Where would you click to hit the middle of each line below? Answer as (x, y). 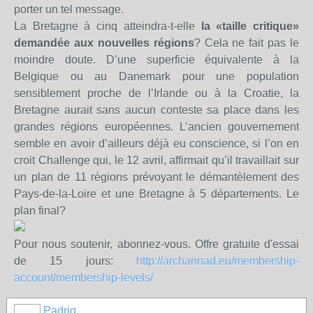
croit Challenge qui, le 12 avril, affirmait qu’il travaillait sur (156, 160)
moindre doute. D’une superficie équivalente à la (156, 60)
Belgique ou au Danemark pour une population (156, 77)
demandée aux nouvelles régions (104, 43)
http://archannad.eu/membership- (218, 261)
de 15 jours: (75, 261)
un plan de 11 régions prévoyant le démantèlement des (156, 177)
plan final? (40, 211)
